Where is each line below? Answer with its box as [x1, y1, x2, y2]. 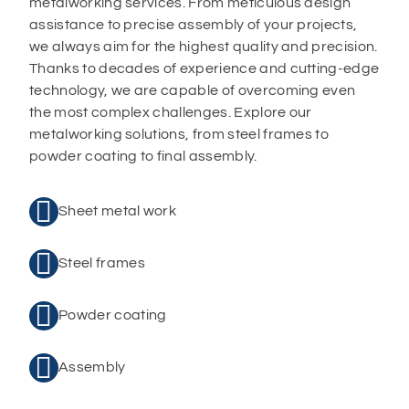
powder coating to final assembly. [29, 149, 257, 163]
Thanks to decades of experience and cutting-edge [29, 61, 380, 76]
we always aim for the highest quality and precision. [29, 39, 378, 54]
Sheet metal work [58, 204, 177, 218]
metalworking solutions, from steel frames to [29, 127, 330, 142]
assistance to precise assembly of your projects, [29, 17, 358, 32]
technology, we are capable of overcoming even [29, 83, 356, 98]
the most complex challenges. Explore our [29, 105, 312, 120]
